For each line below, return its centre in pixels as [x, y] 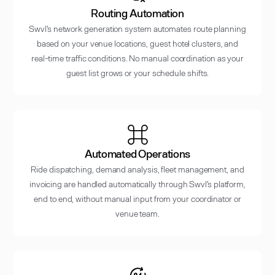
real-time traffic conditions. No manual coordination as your [137, 58]
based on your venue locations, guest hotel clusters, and [137, 43]
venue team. [137, 213]
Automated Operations [137, 153]
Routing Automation [137, 13]
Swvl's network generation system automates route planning [137, 28]
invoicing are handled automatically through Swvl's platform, [137, 184]
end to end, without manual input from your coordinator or [137, 198]
